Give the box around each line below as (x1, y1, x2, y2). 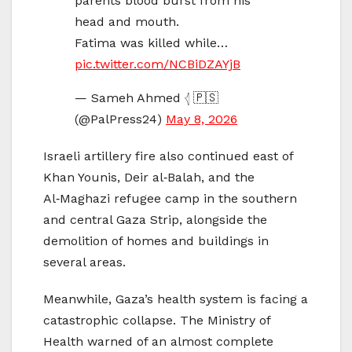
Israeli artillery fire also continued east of (43, 148, 293, 164)
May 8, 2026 (166, 112, 237, 127)
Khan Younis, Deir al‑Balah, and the (43, 170, 255, 185)
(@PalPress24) (75, 112, 166, 127)
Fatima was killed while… (75, 35, 228, 51)
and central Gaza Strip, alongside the (43, 212, 267, 228)
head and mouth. (75, 14, 179, 30)
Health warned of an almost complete (43, 334, 273, 350)
